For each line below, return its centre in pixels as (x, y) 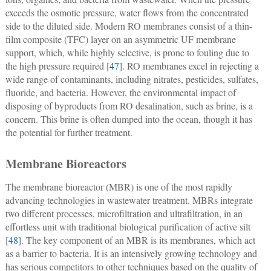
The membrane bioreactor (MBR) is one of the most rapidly (119, 186)
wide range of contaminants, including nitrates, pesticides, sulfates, (132, 79)
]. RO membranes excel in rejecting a (189, 65)
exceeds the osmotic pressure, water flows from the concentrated (127, 12)
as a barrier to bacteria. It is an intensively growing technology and (131, 253)
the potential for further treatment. (69, 132)
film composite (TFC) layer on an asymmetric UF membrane (120, 39)
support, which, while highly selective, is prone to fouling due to (127, 52)
